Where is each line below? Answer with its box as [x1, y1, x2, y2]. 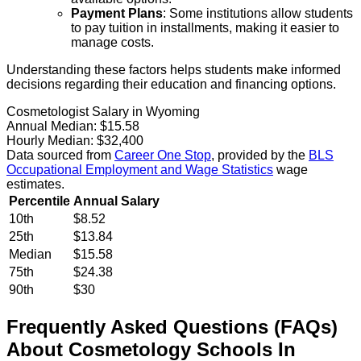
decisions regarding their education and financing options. [6, 77, 336, 91]
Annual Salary [73, 193, 160, 208]
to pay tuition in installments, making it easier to [71, 20, 339, 35]
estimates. [6, 176, 64, 191]
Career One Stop [114, 147, 211, 162]
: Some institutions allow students [163, 6, 353, 20]
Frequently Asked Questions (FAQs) [6, 315, 338, 338]
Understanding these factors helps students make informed [6, 62, 341, 77]
